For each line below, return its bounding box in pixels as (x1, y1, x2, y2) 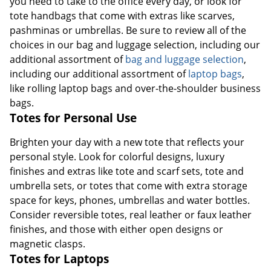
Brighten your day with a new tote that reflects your (10, 135, 244, 149)
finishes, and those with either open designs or (10, 222, 223, 236)
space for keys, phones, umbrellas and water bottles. (10, 193, 250, 207)
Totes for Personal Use (10, 109, 137, 125)
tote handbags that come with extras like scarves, (10, 8, 235, 22)
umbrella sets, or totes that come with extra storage (10, 178, 247, 192)
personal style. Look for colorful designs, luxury (10, 149, 224, 163)
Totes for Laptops (10, 250, 109, 266)
